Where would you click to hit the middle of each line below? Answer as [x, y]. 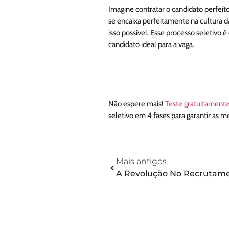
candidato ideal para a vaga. [151, 45]
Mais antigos [141, 162]
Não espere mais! [136, 104]
